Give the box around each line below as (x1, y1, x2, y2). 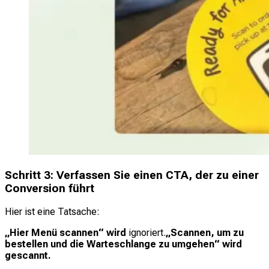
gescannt (5, 250, 48, 262)
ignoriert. (128, 227, 166, 239)
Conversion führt (5, 181, 94, 195)
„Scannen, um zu (166, 227, 244, 239)
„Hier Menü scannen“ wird (5, 227, 128, 239)
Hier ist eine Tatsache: (5, 206, 100, 218)
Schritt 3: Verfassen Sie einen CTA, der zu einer (5, 168, 259, 182)
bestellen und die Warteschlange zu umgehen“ (5, 238, 222, 250)
